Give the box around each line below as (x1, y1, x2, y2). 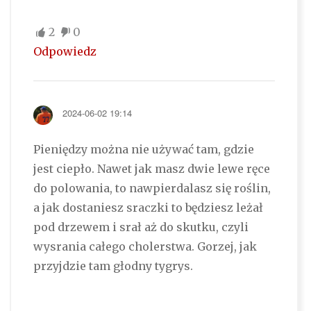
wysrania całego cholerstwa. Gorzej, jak (33, 239, 257, 254)
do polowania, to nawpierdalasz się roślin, (33, 181, 271, 196)
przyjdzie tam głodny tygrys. (33, 259, 193, 274)
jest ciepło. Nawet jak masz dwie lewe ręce (33, 162, 270, 176)
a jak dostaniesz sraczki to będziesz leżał (33, 201, 263, 215)
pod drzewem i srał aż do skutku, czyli (33, 220, 249, 235)
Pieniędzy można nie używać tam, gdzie (33, 142, 254, 157)
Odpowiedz (33, 44, 96, 59)
